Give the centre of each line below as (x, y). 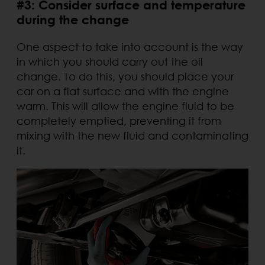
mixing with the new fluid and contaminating (132, 135)
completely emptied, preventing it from (119, 120)
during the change (73, 20)
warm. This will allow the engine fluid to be (125, 106)
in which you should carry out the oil (110, 61)
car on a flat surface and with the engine (123, 91)
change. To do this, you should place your (125, 76)
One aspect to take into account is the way (130, 46)
